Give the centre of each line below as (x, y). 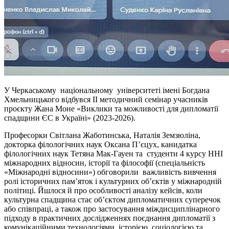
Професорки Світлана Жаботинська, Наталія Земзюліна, (102, 135)
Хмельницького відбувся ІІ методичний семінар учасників (106, 99)
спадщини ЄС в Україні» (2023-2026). (70, 118)
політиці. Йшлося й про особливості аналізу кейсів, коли (103, 190)
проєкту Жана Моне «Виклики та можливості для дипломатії (111, 108)
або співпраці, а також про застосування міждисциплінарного (112, 209)
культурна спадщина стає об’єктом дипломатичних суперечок (112, 199)
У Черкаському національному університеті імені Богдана (107, 90)
